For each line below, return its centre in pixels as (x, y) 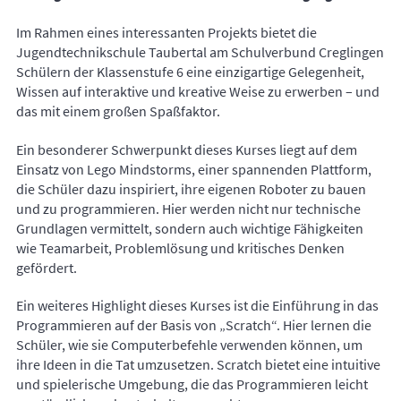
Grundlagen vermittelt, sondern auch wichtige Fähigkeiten (190, 228)
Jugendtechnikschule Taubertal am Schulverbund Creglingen (200, 51)
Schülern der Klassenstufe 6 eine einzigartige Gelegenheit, (190, 71)
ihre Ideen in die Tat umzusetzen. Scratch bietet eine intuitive (198, 365)
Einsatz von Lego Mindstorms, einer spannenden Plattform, (194, 169)
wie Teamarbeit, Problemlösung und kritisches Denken (180, 247)
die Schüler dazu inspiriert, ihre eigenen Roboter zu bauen (191, 188)
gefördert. (47, 267)
